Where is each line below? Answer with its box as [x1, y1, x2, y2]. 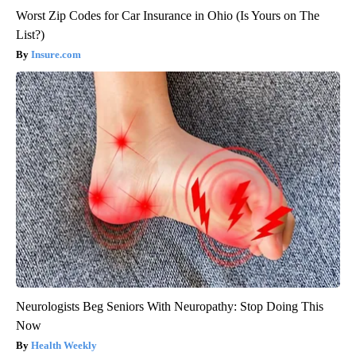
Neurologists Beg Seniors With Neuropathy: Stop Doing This [16, 299, 323, 313]
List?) [16, 27, 44, 41]
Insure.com [31, 48, 81, 60]
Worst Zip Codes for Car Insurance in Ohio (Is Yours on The [16, 8, 319, 22]
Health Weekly [31, 339, 97, 351]
